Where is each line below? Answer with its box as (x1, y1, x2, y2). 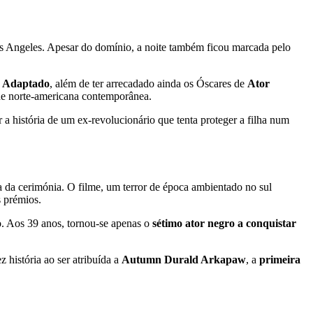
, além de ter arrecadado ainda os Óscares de (50, 78, 247, 90)
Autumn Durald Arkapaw (122, 253, 246, 265)
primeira (259, 253, 300, 265)
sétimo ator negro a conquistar (152, 217, 296, 229)
